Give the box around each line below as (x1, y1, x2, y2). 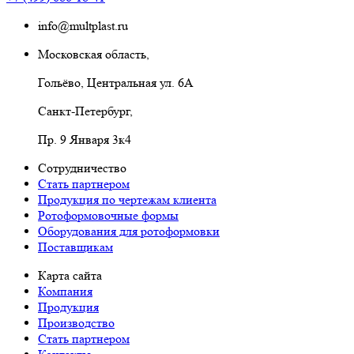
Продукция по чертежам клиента (38, 191, 217, 207)
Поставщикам (38, 239, 113, 254)
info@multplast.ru (38, 17, 128, 33)
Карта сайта (38, 267, 102, 283)
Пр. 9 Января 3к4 (38, 131, 131, 147)
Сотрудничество (38, 160, 126, 175)
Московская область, (38, 46, 149, 62)
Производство (38, 314, 115, 330)
